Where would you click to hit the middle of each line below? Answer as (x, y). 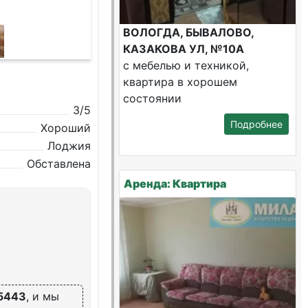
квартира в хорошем (180, 82)
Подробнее (256, 124)
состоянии (153, 98)
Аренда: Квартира (175, 184)
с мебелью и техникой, (186, 65)
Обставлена (59, 164)
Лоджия (69, 146)
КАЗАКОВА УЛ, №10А (184, 49)
